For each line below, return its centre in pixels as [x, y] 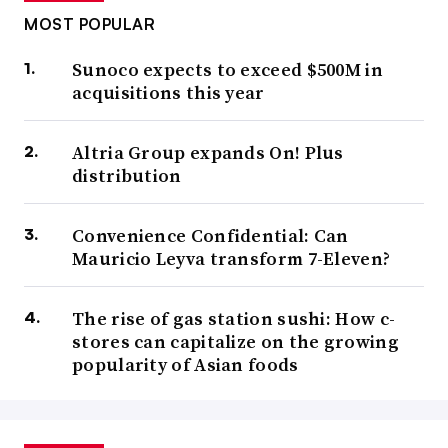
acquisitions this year [168, 93]
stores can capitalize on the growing [235, 342]
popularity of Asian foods [185, 365]
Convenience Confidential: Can [210, 236]
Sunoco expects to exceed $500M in [227, 70]
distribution [127, 176]
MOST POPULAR [89, 24]
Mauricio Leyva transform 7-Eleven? [231, 259]
